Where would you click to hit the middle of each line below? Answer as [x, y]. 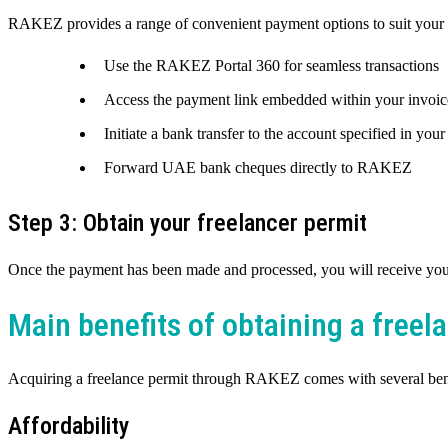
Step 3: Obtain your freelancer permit [187, 223]
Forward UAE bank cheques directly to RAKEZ [258, 168]
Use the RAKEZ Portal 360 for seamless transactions [271, 66]
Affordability [68, 426]
